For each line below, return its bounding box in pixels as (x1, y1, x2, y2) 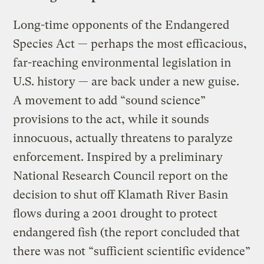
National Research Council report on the (13, 169, 229, 183)
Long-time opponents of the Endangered (13, 18, 230, 32)
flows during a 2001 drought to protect (13, 206, 218, 220)
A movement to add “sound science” (13, 93, 206, 107)
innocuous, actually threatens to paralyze (13, 131, 233, 145)
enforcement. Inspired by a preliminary (13, 150, 223, 164)
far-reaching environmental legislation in (13, 55, 232, 70)
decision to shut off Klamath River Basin (13, 187, 229, 202)
